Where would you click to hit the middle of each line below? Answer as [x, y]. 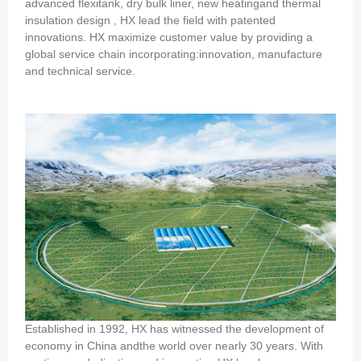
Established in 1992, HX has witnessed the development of [175, 328]
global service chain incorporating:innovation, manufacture [174, 54]
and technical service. [81, 71]
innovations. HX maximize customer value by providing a [169, 37]
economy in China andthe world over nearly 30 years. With [174, 345]
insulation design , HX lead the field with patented [151, 20]
